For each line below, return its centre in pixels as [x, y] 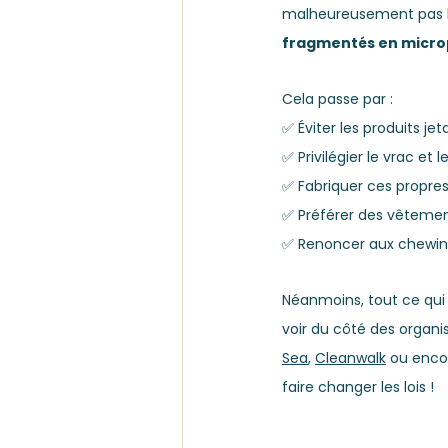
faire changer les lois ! [358, 387]
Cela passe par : [337, 99]
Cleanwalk [350, 358]
